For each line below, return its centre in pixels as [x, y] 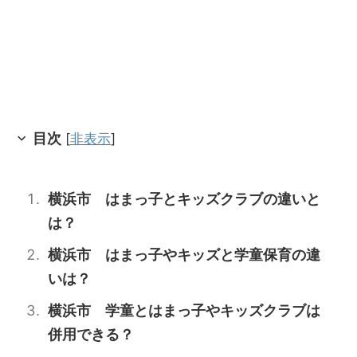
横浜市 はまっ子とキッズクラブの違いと [184, 199]
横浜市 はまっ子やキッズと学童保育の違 [184, 255]
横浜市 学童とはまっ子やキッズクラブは [184, 311]
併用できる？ [91, 335]
